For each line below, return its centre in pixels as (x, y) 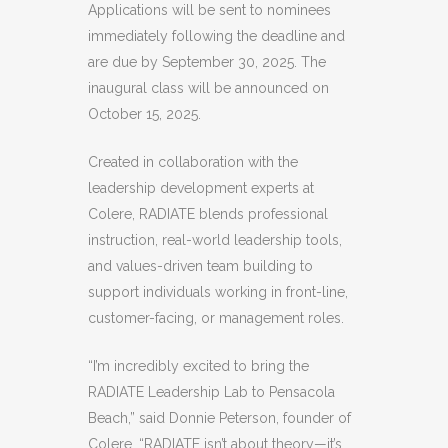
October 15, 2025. (144, 114)
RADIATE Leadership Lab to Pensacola (211, 392)
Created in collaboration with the (193, 162)
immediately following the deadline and (216, 36)
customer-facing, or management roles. (216, 318)
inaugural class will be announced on (208, 88)
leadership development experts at (201, 188)
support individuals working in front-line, (218, 292)
